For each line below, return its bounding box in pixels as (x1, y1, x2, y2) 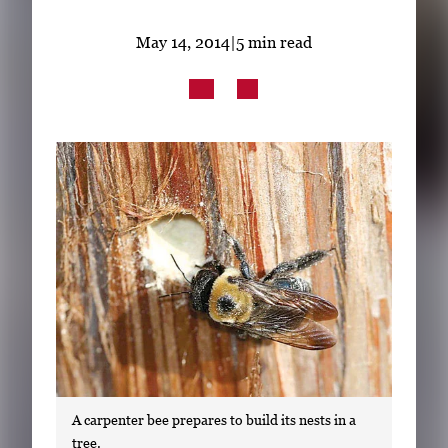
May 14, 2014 (136, 32, 230, 51)
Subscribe (196, 2, 267, 21)
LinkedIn (169, 52, 190, 94)
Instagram (241, 52, 273, 94)
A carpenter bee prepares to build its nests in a (72, 410, 356, 428)
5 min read (236, 32, 312, 51)
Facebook (205, 52, 224, 94)
